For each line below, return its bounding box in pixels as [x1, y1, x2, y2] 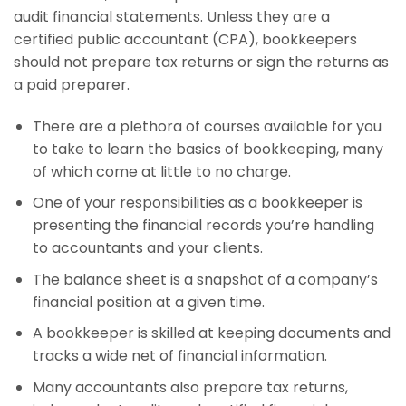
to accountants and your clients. [32, 237, 263, 259]
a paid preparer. [14, 73, 130, 95]
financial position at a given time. [32, 291, 265, 313]
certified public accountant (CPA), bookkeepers [14, 28, 357, 50]
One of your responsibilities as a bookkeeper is [32, 192, 362, 214]
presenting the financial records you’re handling [32, 215, 374, 237]
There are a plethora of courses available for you [32, 115, 382, 137]
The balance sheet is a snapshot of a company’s [32, 268, 378, 290]
